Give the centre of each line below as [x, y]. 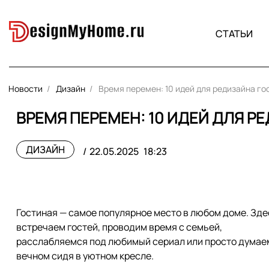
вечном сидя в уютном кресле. [85, 256]
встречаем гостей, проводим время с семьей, [119, 227]
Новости [26, 89]
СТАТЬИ [234, 33]
